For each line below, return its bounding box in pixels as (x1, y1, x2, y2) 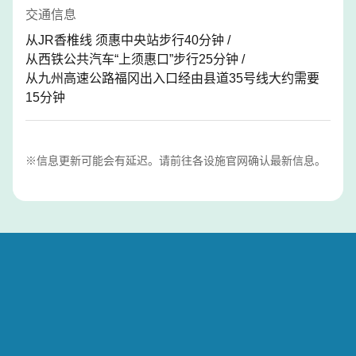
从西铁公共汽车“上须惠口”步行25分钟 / (25, 52, 245, 66)
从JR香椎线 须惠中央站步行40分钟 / (25, 33, 230, 47)
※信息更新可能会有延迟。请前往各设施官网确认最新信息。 (25, 153, 326, 167)
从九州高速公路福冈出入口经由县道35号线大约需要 (25, 71, 319, 85)
